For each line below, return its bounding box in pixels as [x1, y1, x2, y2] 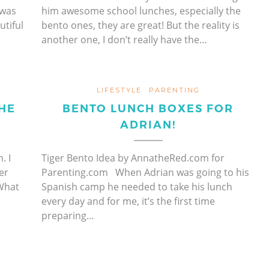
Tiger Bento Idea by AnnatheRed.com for [41, 151, 225, 165]
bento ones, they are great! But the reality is [41, 18, 240, 32]
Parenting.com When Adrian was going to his [41, 165, 249, 179]
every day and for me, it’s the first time [41, 194, 215, 208]
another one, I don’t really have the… [41, 32, 207, 46]
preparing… [41, 208, 94, 222]
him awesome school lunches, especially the [41, 4, 241, 17]
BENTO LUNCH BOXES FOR [62, 101, 234, 116]
